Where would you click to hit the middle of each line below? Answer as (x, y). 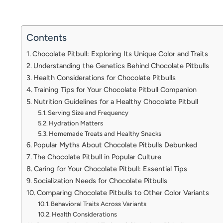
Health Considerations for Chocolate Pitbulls (104, 77)
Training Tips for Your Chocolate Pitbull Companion (115, 89)
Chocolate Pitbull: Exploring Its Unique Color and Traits (120, 54)
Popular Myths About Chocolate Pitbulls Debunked (115, 145)
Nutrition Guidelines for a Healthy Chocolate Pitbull (115, 101)
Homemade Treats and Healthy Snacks (105, 133)
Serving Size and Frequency (88, 112)
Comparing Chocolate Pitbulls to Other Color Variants (123, 192)
